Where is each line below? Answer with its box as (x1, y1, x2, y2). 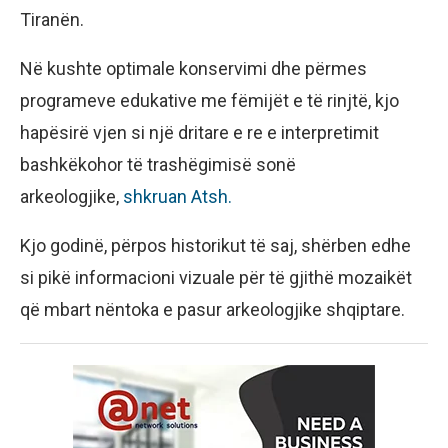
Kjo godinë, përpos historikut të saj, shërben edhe (20, 235, 411, 257)
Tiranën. (20, 9, 84, 31)
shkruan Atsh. (123, 186, 232, 208)
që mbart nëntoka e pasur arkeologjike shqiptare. (20, 299, 405, 321)
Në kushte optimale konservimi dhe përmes (20, 58, 367, 80)
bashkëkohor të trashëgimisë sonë (20, 154, 296, 176)
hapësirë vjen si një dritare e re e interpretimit (20, 122, 379, 144)
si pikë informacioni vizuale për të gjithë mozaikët (20, 267, 412, 289)
